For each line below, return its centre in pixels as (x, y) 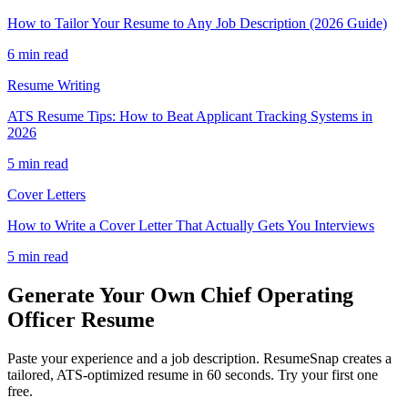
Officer (41, 320)
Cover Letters (46, 195)
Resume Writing (54, 86)
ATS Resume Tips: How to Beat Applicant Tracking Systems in (190, 117)
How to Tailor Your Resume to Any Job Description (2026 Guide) (197, 24)
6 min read (38, 55)
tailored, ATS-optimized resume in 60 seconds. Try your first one (193, 375)
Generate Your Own (104, 296)
